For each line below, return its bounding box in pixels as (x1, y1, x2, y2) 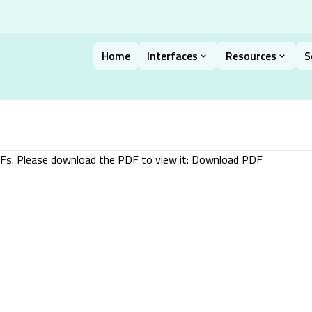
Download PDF (192, 151, 263, 168)
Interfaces (147, 47, 198, 64)
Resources (226, 47, 276, 64)
